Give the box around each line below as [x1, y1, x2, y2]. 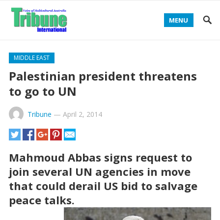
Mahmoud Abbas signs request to [8, 150, 192, 165]
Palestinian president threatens [8, 68, 197, 84]
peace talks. [8, 192, 75, 207]
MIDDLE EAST [13, 54, 50, 62]
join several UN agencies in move [8, 164, 191, 179]
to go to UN [8, 83, 77, 99]
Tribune [27, 110, 52, 119]
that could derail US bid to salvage [8, 178, 197, 193]
